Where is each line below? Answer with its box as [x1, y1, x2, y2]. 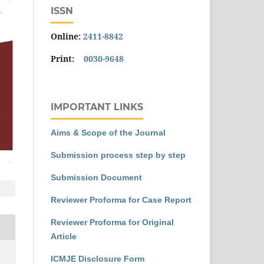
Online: [51, 30, 83, 42]
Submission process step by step [51, 150, 186, 160]
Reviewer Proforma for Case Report [51, 194, 192, 204]
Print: [51, 52, 84, 64]
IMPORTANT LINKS [51, 101, 143, 113]
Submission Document [51, 172, 142, 182]
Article [51, 231, 77, 241]
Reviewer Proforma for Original [51, 217, 174, 227]
